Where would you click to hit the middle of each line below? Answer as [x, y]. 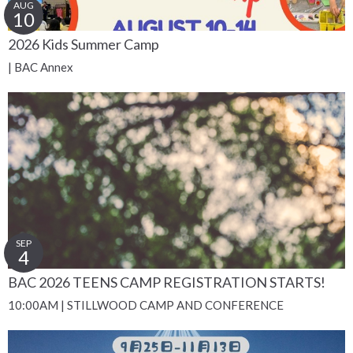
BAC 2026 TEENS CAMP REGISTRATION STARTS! [167, 282]
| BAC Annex [41, 67]
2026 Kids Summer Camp [84, 45]
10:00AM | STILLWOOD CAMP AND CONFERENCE [146, 305]
